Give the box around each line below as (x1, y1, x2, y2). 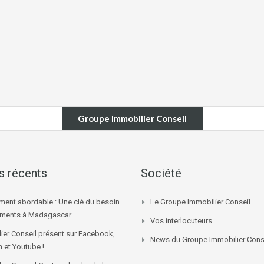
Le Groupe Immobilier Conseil (150, 197, 250, 206)
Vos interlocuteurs (150, 216, 212, 225)
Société (141, 166, 181, 180)
